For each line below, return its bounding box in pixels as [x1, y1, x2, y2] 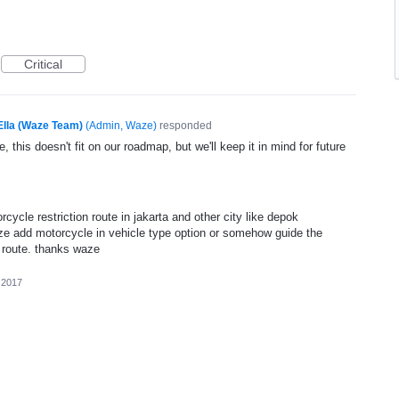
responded [156, 119, 212, 132]
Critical [24, 57, 62, 71]
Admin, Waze [88, 119, 153, 132]
